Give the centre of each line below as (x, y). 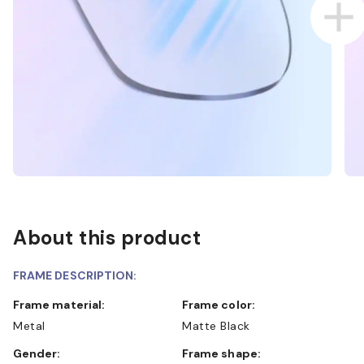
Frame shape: (225, 353)
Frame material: (63, 304)
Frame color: (222, 304)
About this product (107, 237)
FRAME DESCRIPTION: (75, 275)
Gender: (41, 353)
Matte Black (216, 325)
